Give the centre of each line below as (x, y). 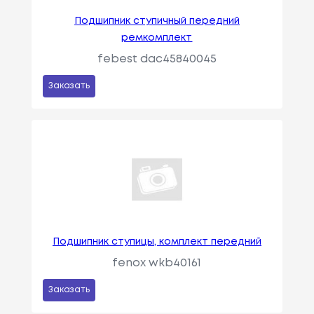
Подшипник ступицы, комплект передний (157, 242)
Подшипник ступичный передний (157, 21)
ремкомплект (157, 38)
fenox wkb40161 (157, 264)
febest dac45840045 (157, 60)
